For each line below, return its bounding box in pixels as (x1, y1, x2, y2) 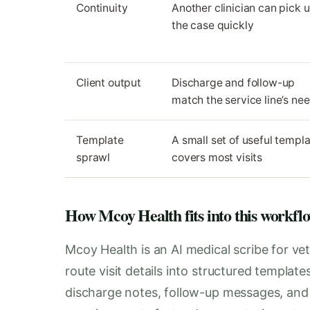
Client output (76, 75, 141, 89)
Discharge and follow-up (172, 75, 295, 89)
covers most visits (172, 150, 263, 164)
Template (76, 133, 124, 147)
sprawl (76, 150, 111, 164)
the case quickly (172, 18, 254, 32)
